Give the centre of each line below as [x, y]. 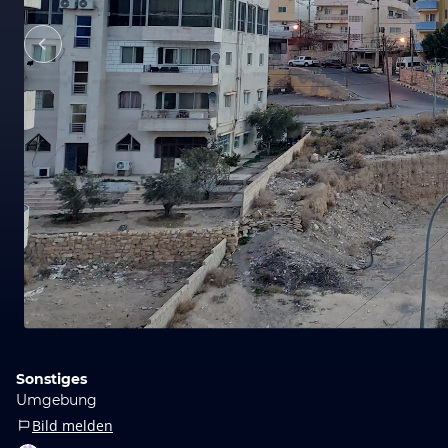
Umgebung [56, 399]
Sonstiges [51, 378]
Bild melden [72, 425]
